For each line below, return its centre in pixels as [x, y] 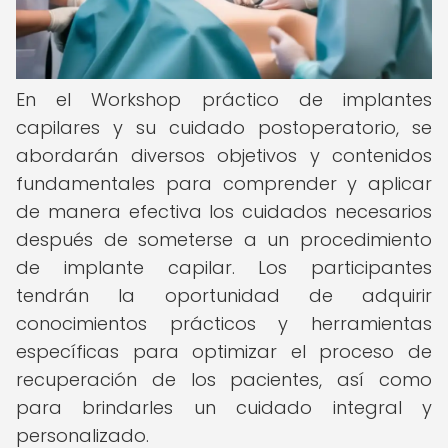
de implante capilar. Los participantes [224, 267]
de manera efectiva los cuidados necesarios [224, 211]
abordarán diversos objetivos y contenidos [224, 155]
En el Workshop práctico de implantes [224, 99]
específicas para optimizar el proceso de [224, 351]
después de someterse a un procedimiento [224, 239]
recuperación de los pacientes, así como [224, 379]
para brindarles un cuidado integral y [224, 407]
